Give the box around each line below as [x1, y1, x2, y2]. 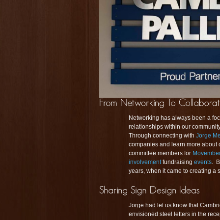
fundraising [161, 159, 194, 165]
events [194, 159, 212, 165]
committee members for [129, 150, 192, 157]
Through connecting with [129, 132, 196, 139]
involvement [129, 159, 161, 165]
